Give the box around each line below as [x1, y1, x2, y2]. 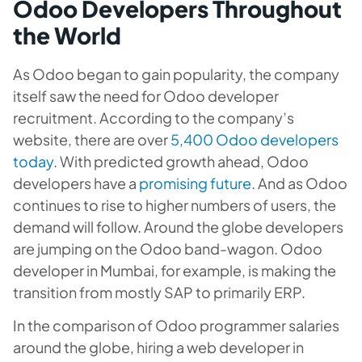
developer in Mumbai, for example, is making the [13, 260, 336, 280]
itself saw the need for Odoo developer [13, 86, 279, 105]
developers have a [13, 173, 137, 192]
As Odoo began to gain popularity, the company [13, 64, 339, 83]
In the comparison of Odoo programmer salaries [13, 315, 339, 335]
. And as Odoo [251, 173, 347, 192]
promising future [137, 173, 251, 192]
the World [13, 20, 121, 49]
